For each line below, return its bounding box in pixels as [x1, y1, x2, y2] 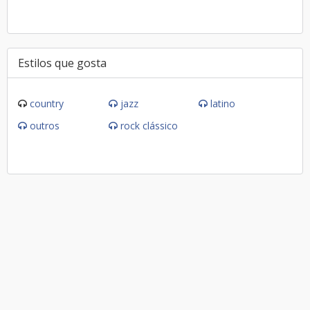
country [30, 97, 64, 110]
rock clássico [120, 119, 178, 132]
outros [30, 119, 60, 132]
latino [210, 97, 236, 110]
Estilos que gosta [18, 55, 107, 71]
